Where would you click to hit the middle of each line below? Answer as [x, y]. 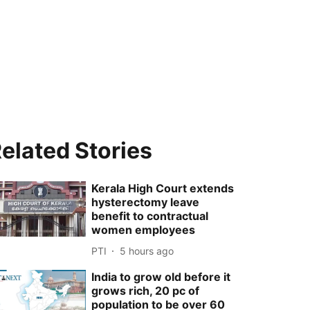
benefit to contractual [150, 216]
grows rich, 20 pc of [146, 291]
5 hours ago [147, 250]
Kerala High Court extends [163, 188]
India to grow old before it [161, 277]
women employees [144, 230]
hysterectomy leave [146, 202]
